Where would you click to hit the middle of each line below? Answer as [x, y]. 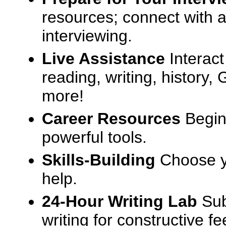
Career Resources [111, 119]
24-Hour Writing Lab [120, 201]
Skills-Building [99, 160]
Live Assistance [103, 59]
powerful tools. [94, 137]
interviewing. [87, 36]
